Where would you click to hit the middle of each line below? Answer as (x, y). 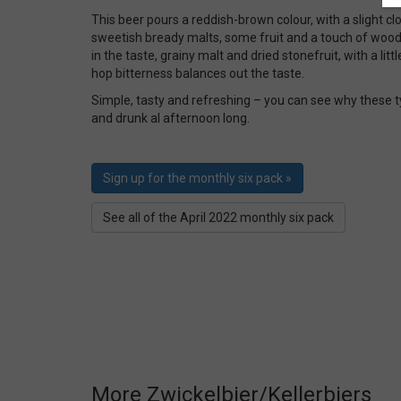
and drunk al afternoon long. (171, 118)
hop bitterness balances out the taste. (200, 73)
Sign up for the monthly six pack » (197, 178)
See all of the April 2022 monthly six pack (218, 218)
